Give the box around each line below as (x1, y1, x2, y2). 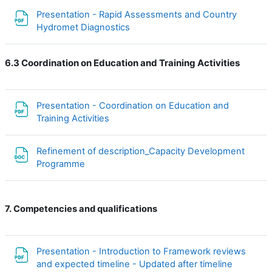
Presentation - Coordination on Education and (36, 100, 229, 111)
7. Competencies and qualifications (5, 203, 157, 214)
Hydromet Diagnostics (36, 22, 132, 33)
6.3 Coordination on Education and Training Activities (5, 57, 240, 69)
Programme (36, 158, 87, 169)
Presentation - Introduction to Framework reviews (36, 246, 246, 257)
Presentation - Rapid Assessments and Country (36, 9, 237, 20)
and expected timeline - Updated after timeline (36, 259, 233, 270)
